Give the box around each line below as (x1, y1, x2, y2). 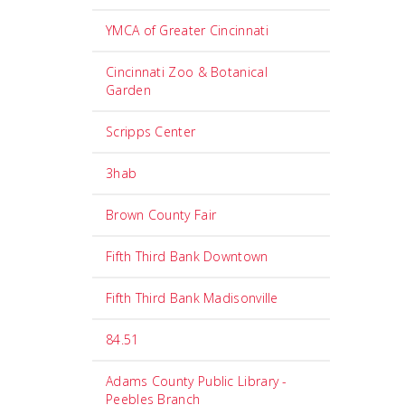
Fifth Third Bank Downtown (106, 248, 268, 265)
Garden (106, 81, 151, 99)
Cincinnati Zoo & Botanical (106, 63, 268, 80)
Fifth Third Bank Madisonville (106, 289, 278, 306)
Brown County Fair (106, 206, 217, 223)
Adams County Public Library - (106, 372, 287, 390)
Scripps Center (106, 123, 196, 140)
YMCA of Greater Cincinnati (106, 22, 268, 39)
